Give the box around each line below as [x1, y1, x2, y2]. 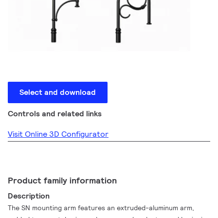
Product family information [8, 175, 117, 186]
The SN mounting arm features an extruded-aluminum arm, [8, 203, 195, 212]
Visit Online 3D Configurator [8, 129, 109, 139]
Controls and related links [8, 109, 102, 119]
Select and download [19, 87, 96, 97]
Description [8, 191, 50, 201]
